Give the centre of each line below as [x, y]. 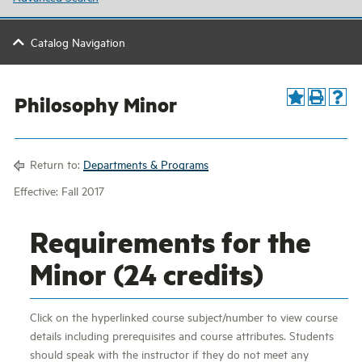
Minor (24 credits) [147, 274]
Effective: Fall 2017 [59, 190]
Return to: [55, 164]
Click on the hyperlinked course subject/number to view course [184, 316]
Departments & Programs [146, 164]
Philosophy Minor [96, 105]
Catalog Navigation [78, 42]
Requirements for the [170, 241]
